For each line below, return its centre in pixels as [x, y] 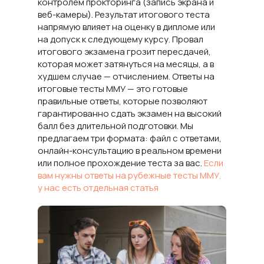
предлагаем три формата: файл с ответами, [130, 138]
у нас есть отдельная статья [98, 188]
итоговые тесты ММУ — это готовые [113, 89]
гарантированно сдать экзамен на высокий [130, 113]
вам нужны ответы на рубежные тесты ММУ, [130, 175]
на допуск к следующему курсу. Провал [121, 39]
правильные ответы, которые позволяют [123, 101]
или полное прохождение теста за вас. [121, 163]
